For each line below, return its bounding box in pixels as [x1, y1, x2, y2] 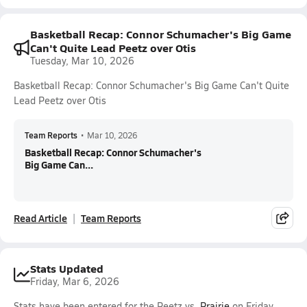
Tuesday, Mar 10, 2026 [30, 54, 134, 67]
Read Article [14, 211, 67, 225]
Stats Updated [30, 260, 103, 276]
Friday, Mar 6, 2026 [30, 275, 119, 288]
